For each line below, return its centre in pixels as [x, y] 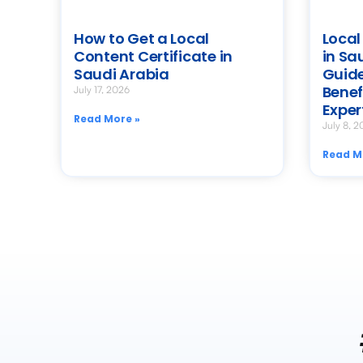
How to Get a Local [142, 39]
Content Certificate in [154, 57]
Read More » [107, 119]
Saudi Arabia [122, 75]
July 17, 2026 [102, 90]
